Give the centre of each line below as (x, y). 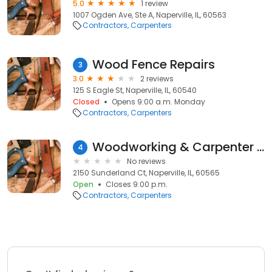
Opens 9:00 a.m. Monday (158, 102)
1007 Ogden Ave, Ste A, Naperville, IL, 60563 (150, 15)
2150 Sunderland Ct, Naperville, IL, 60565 (146, 173)
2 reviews (157, 79)
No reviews (146, 161)
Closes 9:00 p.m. (137, 184)
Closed (86, 102)
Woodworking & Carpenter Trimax (260, 147)
